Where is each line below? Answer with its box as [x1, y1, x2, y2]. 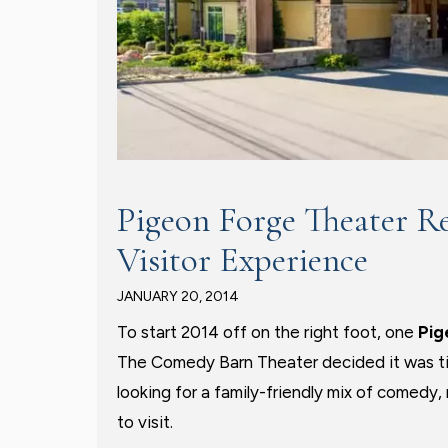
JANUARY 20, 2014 [117, 288, 239, 305]
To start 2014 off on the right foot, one [117, 322, 418, 342]
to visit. [117, 412, 173, 432]
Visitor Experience [117, 239, 368, 281]
